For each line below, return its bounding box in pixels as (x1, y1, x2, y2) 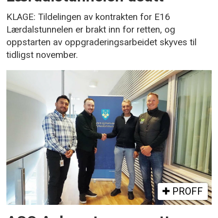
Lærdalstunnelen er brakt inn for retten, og (6, 24, 176, 36)
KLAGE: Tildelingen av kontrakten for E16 (6, 12, 171, 23)
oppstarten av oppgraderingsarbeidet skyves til (6, 37, 197, 48)
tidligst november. (6, 50, 78, 61)
